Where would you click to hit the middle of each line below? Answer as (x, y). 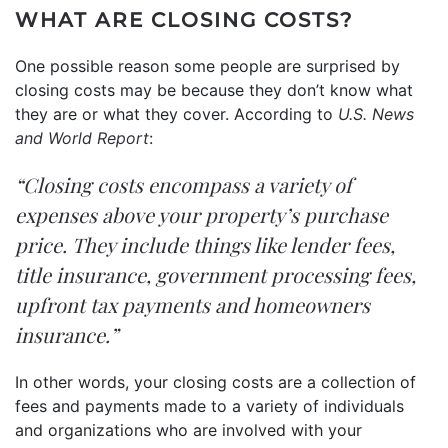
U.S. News (376, 113)
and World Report (82, 137)
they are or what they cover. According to (176, 113)
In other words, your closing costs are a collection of (215, 381)
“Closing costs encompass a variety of (183, 184)
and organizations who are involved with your (188, 429)
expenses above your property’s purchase (201, 214)
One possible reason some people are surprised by (207, 65)
